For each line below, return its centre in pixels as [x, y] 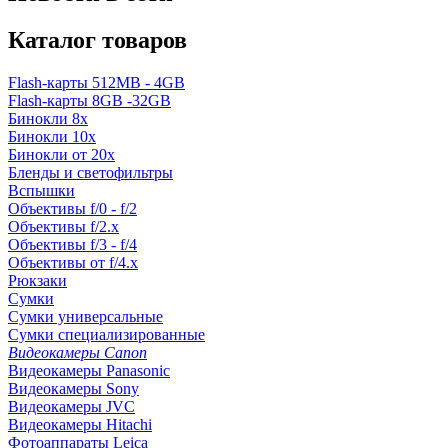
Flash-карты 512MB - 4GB [96, 82]
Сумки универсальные [85, 316]
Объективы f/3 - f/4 [72, 244]
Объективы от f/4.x [73, 262]
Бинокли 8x [48, 118]
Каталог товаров [97, 40]
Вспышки [41, 190]
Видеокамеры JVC [71, 406]
